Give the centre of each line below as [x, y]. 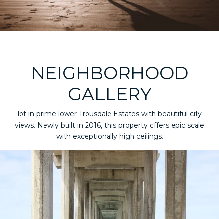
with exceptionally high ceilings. [109, 136]
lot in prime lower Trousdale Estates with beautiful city [109, 114]
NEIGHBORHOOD [109, 73]
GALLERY [109, 94]
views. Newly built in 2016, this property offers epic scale [109, 125]
